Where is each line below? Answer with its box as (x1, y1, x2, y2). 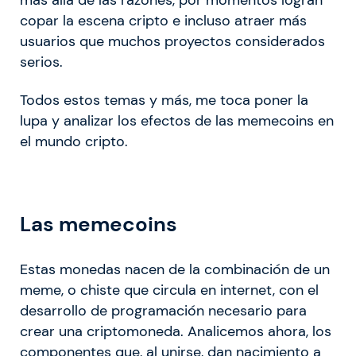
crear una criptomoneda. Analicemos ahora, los (20, 323, 331, 341)
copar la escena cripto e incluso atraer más (20, 11, 307, 29)
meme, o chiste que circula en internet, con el (20, 281, 319, 300)
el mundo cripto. (20, 132, 128, 150)
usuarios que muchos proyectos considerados (20, 32, 325, 50)
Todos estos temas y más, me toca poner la (20, 91, 308, 109)
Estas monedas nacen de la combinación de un (20, 261, 330, 279)
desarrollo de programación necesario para (20, 302, 307, 320)
